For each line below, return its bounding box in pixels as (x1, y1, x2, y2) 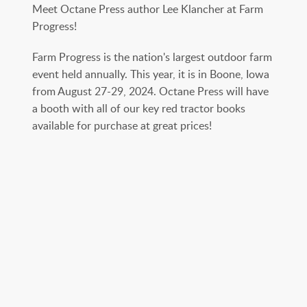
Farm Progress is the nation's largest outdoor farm (32, 49, 272, 64)
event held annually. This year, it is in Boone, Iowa (32, 66, 269, 82)
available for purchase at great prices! (32, 117, 212, 133)
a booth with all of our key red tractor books (32, 100, 245, 116)
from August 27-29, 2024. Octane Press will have (32, 83, 269, 99)
